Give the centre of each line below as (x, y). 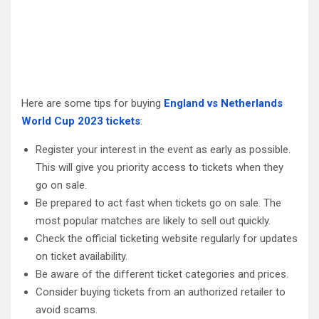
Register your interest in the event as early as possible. (163, 149)
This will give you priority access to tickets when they (159, 167)
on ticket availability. (82, 256)
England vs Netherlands (223, 103)
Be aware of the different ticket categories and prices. (162, 274)
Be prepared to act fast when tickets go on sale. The (158, 203)
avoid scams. (67, 309)
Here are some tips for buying (93, 103)
